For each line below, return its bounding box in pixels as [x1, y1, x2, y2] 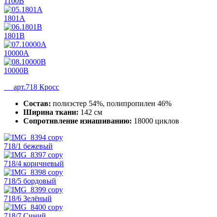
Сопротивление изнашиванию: [23, 116, 132, 125]
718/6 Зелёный [4, 194, 52, 202]
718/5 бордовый [4, 176, 56, 185]
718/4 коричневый [4, 159, 64, 168]
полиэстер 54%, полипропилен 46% [51, 99, 171, 108]
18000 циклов [132, 116, 179, 125]
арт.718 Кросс [4, 82, 59, 91]
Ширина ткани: [23, 108, 78, 116]
